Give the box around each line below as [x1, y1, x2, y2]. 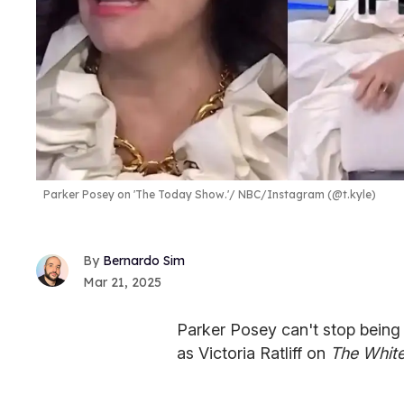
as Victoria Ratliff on [177, 343, 330, 363]
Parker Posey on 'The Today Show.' [43, 187, 229, 201]
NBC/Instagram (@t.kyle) [235, 187, 376, 201]
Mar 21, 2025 [83, 273, 161, 290]
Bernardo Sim [103, 252, 185, 269]
